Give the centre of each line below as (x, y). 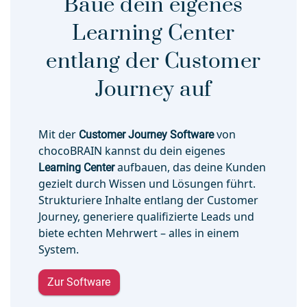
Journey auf (153, 89)
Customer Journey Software (146, 134)
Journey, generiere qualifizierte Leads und (146, 217)
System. (58, 249)
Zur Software (79, 282)
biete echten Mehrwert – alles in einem (138, 233)
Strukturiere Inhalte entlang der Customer (148, 200)
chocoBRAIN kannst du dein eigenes (132, 151)
